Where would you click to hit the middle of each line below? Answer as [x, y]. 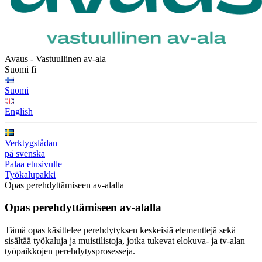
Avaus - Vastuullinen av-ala [55, 58]
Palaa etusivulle [33, 164]
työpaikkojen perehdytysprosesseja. [70, 251]
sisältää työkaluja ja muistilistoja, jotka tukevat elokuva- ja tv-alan [125, 241]
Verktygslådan [31, 143]
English [19, 111]
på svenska [25, 153]
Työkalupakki [30, 174]
